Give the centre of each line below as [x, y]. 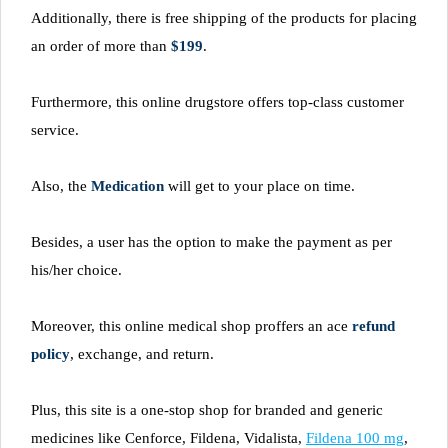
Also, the [61, 185]
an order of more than [101, 45]
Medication [127, 185]
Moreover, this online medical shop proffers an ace [191, 325]
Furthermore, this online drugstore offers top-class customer [217, 101]
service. [55, 129]
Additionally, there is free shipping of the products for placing [224, 17]
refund [373, 325]
